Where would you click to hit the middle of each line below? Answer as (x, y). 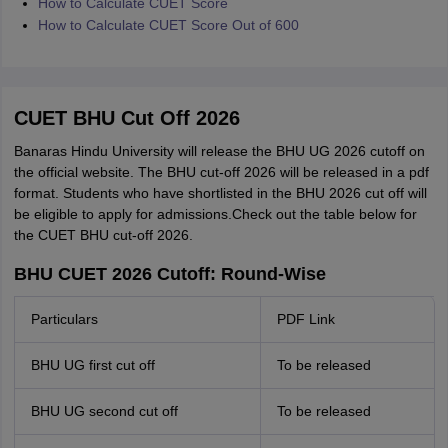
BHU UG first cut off (92, 365)
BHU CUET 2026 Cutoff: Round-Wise (169, 274)
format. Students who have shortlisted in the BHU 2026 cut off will (220, 193)
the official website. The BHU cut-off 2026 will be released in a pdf (221, 172)
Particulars (64, 319)
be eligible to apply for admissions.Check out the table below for (215, 214)
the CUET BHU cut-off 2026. (103, 235)
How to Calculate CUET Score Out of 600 (168, 25)
